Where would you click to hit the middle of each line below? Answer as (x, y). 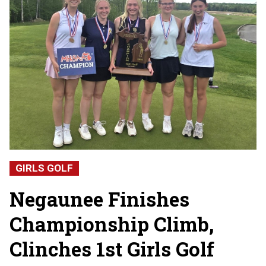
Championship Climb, (112, 224)
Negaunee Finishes (99, 199)
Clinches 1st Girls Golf (112, 248)
